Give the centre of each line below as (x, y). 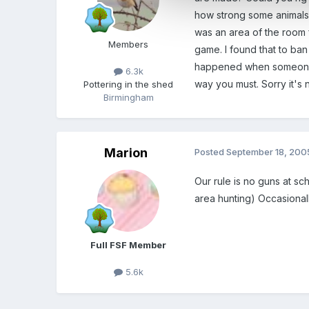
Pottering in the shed (129, 84)
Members (129, 44)
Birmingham (128, 98)
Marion (126, 153)
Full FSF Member (129, 245)
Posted (211, 152)
